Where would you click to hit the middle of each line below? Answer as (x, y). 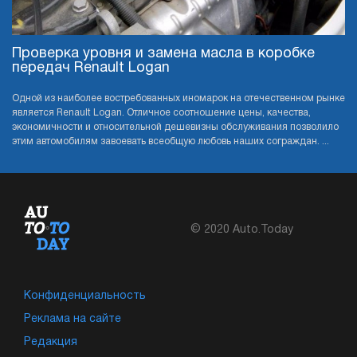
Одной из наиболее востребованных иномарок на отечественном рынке (178, 99)
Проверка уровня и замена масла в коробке (163, 54)
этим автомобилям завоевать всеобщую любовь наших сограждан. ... (171, 142)
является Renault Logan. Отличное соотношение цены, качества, (161, 113)
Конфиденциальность (85, 296)
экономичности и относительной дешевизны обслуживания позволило (175, 127)
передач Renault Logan (91, 69)
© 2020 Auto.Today (242, 230)
